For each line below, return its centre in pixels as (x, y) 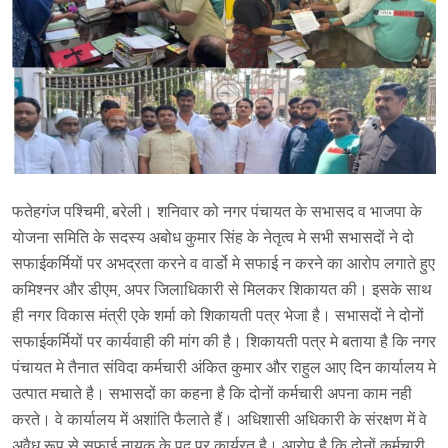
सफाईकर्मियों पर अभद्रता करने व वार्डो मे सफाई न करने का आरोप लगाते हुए (223, 263)
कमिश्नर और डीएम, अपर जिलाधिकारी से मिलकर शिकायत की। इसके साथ (222, 289)
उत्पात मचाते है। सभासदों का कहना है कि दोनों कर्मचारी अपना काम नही (212, 393)
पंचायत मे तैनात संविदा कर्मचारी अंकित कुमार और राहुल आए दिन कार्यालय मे (224, 367)
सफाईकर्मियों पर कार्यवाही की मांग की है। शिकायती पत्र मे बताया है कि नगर (224, 341)
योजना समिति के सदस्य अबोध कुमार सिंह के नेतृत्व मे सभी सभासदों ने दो (213, 237)
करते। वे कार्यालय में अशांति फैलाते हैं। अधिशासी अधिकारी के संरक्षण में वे (219, 419)
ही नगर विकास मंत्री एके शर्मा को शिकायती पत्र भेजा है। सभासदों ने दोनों (218, 315)
